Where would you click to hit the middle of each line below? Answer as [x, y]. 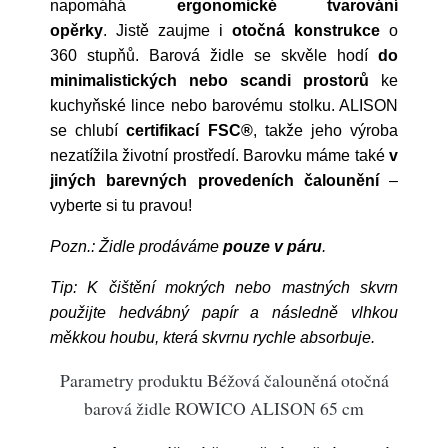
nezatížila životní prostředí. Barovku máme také [219, 155]
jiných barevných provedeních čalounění [214, 180]
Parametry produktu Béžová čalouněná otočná [224, 380]
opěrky [76, 30]
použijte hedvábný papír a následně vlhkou [224, 312]
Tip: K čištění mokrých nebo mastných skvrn [224, 287]
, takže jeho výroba [325, 130]
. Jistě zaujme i [167, 30]
